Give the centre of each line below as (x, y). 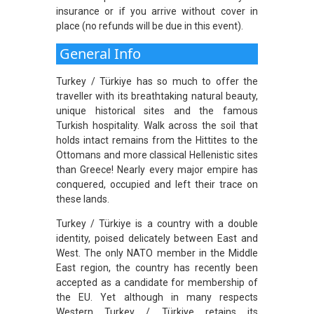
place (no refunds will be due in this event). (151, 26)
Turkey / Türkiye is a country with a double (157, 223)
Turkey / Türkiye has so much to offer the (157, 81)
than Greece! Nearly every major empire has (157, 169)
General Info (100, 53)
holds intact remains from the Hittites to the (157, 140)
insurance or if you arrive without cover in (157, 11)
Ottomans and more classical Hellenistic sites (157, 155)
